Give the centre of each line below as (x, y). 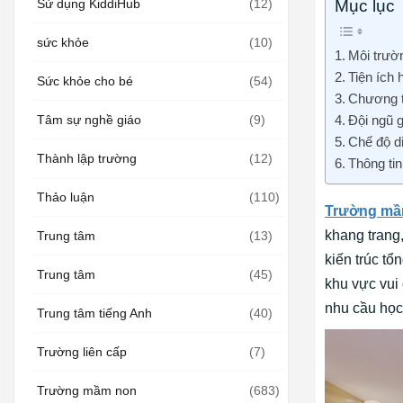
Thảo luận (66, 197)
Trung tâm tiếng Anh (94, 313)
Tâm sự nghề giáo (89, 120)
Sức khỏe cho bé (85, 81)
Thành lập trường (87, 159)
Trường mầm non (87, 391)
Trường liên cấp (82, 352)
